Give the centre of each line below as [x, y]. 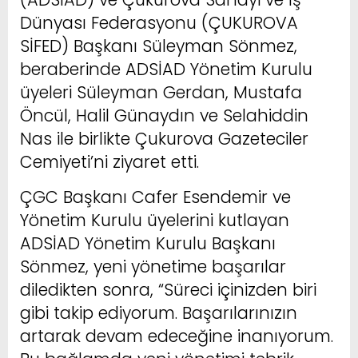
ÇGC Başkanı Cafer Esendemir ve [155, 197]
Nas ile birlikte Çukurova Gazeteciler [164, 138]
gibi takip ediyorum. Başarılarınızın [159, 312]
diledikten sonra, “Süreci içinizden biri [168, 289]
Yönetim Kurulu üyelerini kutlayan [155, 220]
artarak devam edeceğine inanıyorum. [177, 336]
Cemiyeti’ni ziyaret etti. [109, 161]
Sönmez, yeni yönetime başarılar [153, 266]
